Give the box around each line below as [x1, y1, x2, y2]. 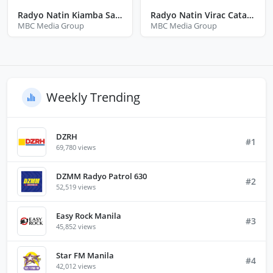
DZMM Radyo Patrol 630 [56, 171, 147, 182]
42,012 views [56, 261, 96, 271]
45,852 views [56, 222, 96, 232]
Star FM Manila [56, 250, 114, 261]
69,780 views [56, 143, 96, 152]
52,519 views [56, 182, 96, 192]
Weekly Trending [46, 88, 140, 105]
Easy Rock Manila [56, 210, 121, 222]
